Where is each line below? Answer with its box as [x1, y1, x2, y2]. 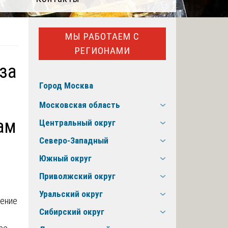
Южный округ [39, 153, 92, 164]
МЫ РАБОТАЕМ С [65, 30, 139, 42]
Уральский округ [39, 189, 103, 199]
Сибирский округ [39, 207, 104, 217]
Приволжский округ [39, 171, 116, 182]
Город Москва [39, 80, 93, 91]
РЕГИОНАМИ [74, 44, 130, 56]
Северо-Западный [39, 135, 108, 146]
